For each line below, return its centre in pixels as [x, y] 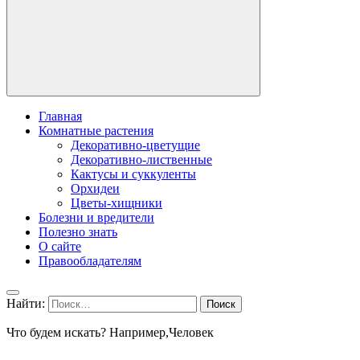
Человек [191, 332]
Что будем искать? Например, [88, 332]
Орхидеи [95, 188]
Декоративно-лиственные [141, 159]
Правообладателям [90, 260]
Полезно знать [78, 231]
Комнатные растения [96, 130]
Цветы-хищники [117, 202]
